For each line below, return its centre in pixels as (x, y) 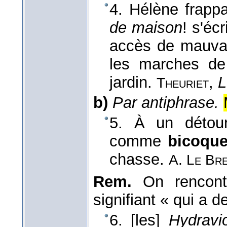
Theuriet (183, 83)
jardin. (133, 83)
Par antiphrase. (166, 103)
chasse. (139, 160)
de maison (146, 28)
